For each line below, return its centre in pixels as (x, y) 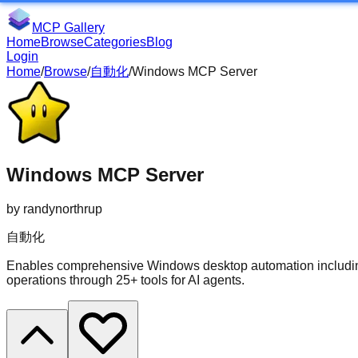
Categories (115, 42)
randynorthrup (63, 209)
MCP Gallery (68, 28)
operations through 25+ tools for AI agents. (125, 280)
